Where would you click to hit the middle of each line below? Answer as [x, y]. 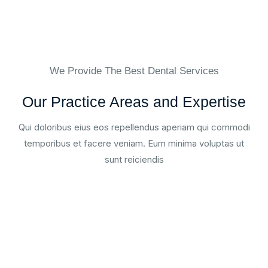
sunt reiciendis [134, 159]
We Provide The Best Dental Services [134, 71]
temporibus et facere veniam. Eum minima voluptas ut [134, 143]
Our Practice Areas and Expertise [134, 102]
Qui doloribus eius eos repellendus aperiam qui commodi [134, 127]
